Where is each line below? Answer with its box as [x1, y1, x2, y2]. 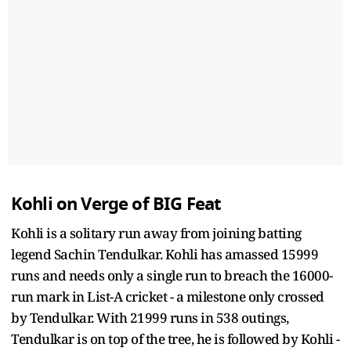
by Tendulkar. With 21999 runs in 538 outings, [11, 308, 289, 327]
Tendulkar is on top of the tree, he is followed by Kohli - [11, 329, 339, 348]
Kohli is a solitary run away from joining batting [11, 223, 302, 242]
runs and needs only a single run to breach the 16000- [11, 266, 333, 284]
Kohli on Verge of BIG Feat [11, 190, 222, 217]
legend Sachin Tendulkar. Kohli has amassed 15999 [11, 244, 318, 263]
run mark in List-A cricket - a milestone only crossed [11, 287, 324, 306]
